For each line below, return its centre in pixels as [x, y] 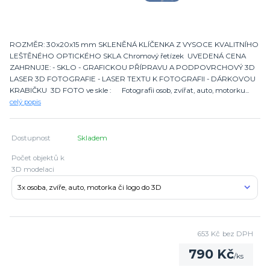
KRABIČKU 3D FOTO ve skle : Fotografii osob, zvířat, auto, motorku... [129, 91]
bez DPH [237, 234]
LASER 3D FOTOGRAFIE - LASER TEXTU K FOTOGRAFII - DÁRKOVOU [133, 79]
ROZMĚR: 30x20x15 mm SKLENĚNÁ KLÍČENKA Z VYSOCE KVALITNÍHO [134, 45]
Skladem [93, 138]
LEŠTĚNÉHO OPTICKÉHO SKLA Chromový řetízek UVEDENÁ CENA [128, 56]
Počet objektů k [38, 158]
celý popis [25, 102]
